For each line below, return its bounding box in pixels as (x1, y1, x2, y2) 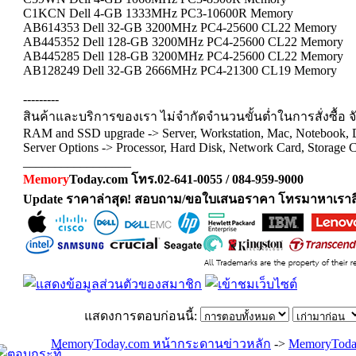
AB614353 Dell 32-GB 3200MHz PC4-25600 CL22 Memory (23, 21, 337, 34)
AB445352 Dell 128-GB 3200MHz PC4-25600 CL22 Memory (23, 35, 343, 48)
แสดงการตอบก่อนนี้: (83, 309, 200, 323)
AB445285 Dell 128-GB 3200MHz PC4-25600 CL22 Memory (23, 49, 343, 63)
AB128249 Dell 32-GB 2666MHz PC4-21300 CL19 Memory (23, 64, 337, 77)
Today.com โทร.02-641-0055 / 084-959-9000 (69, 172, 304, 186)
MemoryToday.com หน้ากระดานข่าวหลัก (51, 337, 271, 350)
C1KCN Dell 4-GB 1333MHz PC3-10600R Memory (23, 6, 293, 20)
